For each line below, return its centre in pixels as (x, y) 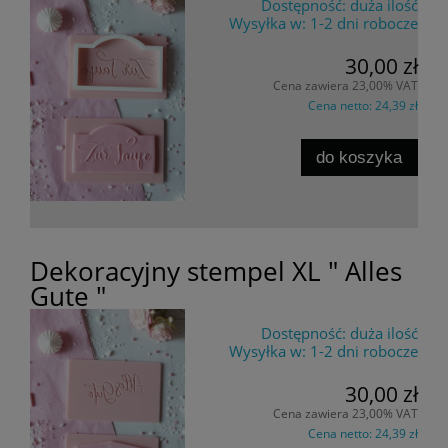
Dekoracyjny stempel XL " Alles (216, 271)
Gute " (68, 296)
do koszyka (359, 157)
